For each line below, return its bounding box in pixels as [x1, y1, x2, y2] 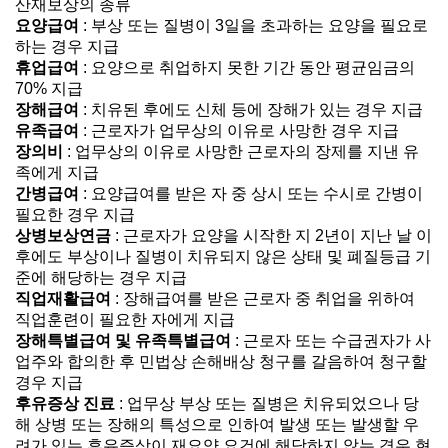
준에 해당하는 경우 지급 [15, 269, 187, 286]
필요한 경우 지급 [15, 206, 135, 223]
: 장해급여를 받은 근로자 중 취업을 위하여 [111, 290, 415, 307]
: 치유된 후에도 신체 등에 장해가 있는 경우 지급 [79, 101, 423, 118]
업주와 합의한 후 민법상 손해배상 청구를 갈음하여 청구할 [15, 353, 427, 370]
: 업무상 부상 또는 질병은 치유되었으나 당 [115, 395, 419, 412]
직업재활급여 [15, 290, 111, 307]
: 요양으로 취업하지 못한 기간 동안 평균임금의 [79, 59, 415, 76]
